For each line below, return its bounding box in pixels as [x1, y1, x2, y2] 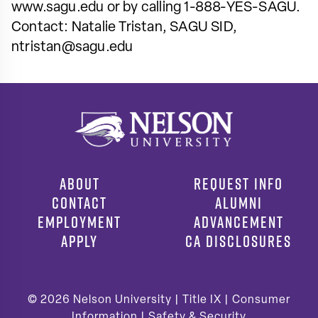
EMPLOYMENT [38, 211, 121, 233]
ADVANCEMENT [193, 211, 284, 233]
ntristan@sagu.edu [11, 40, 133, 55]
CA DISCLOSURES [185, 230, 292, 252]
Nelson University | [73, 294, 182, 306]
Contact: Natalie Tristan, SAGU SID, [11, 20, 237, 35]
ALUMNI [214, 192, 263, 214]
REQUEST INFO [194, 172, 283, 194]
